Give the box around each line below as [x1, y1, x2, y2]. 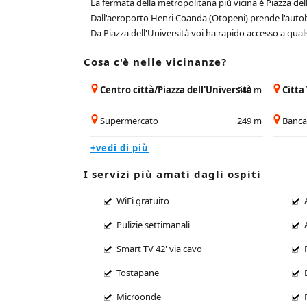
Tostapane [116, 266, 159, 279]
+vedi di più [90, 141, 149, 154]
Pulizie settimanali [116, 218, 190, 231]
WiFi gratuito [116, 194, 169, 207]
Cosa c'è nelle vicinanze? [84, 54, 227, 69]
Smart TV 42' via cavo [116, 242, 202, 255]
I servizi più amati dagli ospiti [84, 167, 261, 181]
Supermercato [100, 114, 158, 127]
